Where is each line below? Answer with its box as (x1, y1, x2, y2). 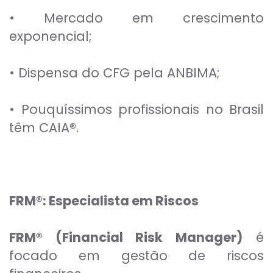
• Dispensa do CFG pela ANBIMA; (9, 64, 220, 82)
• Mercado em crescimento (9, 9, 264, 27)
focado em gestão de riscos (9, 247, 264, 265)
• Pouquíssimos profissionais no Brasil (9, 101, 264, 119)
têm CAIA (9, 119, 69, 137)
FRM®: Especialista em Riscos (9, 192, 199, 210)
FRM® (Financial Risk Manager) (9, 229, 243, 247)
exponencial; (9, 27, 92, 46)
